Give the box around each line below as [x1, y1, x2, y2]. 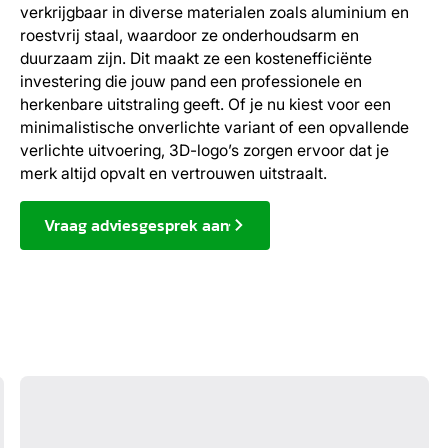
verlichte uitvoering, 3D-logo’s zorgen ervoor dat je [19, 141, 389, 161]
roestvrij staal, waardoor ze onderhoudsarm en [19, 26, 359, 46]
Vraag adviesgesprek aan [44, 213, 230, 237]
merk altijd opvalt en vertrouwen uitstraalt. [19, 164, 327, 184]
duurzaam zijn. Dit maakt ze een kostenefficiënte [19, 49, 372, 69]
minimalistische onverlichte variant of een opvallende [19, 118, 409, 138]
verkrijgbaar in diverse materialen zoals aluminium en [19, 3, 409, 23]
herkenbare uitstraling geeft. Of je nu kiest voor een [19, 95, 391, 115]
